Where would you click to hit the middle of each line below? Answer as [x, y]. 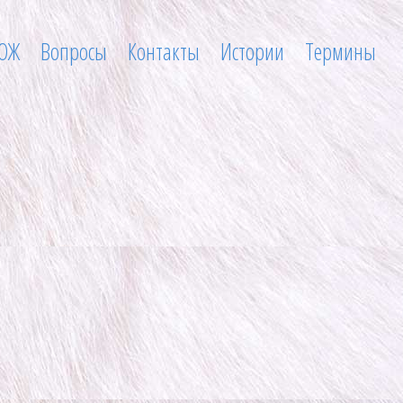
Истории [252, 51]
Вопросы [74, 51]
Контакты [164, 51]
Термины [340, 51]
